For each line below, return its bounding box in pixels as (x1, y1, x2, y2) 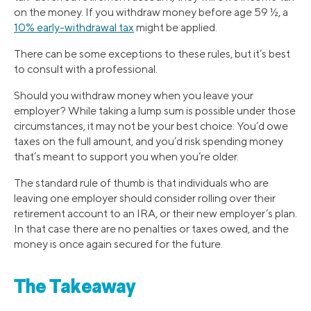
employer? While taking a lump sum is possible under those (14, 104, 296, 118)
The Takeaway (14, 278, 136, 299)
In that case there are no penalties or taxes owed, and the (14, 222, 289, 236)
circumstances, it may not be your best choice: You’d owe (14, 119, 288, 133)
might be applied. (134, 21, 217, 35)
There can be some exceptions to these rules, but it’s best (14, 47, 290, 61)
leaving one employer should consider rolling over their (14, 192, 276, 205)
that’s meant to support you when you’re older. (14, 150, 239, 164)
